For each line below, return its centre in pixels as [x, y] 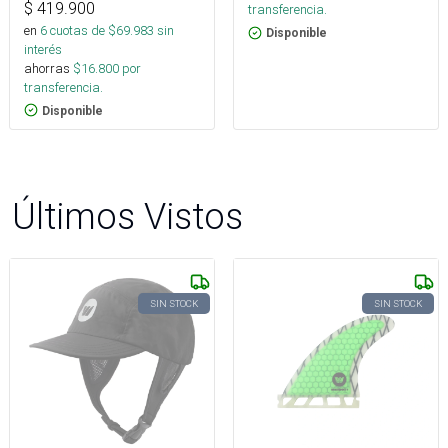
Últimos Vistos [127, 215]
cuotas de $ [81, 30]
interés [43, 49]
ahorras [47, 68]
